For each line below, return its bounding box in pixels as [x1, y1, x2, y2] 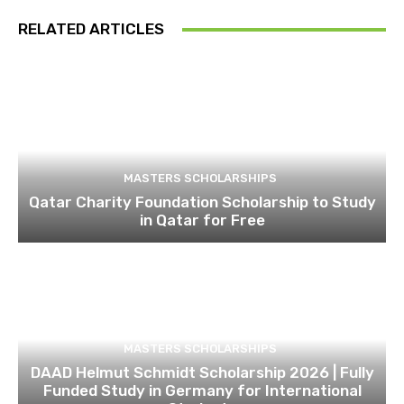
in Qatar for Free [139, 211, 265, 230]
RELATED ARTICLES [18, 20, 164, 39]
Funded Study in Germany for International [42, 381, 362, 400]
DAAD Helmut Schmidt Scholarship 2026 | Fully [30, 363, 374, 382]
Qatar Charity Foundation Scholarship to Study [28, 193, 376, 212]
